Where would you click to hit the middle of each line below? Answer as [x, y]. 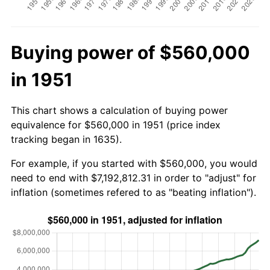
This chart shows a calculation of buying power [119, 110]
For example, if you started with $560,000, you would [134, 163]
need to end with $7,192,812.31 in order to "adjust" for [133, 177]
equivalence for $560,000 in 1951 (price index [116, 124]
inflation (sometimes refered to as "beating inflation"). [133, 192]
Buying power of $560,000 [130, 52]
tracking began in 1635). [66, 139]
